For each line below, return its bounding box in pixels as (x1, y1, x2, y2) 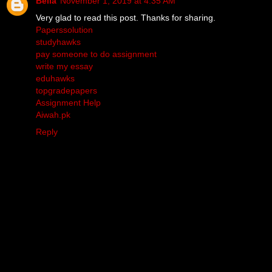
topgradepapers (36, 85, 97, 95)
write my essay (36, 61, 93, 71)
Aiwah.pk (36, 109, 70, 120)
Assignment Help (36, 97, 101, 107)
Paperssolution (36, 24, 93, 35)
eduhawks (36, 73, 75, 83)
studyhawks (36, 36, 81, 47)
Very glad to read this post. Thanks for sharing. (36, 12, 216, 22)
